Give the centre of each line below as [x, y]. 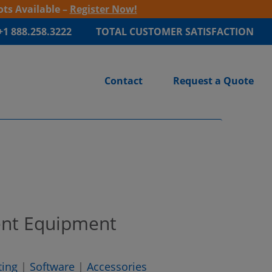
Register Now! [103, 9]
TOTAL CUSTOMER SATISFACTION [175, 32]
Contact [124, 81]
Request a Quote [213, 81]
